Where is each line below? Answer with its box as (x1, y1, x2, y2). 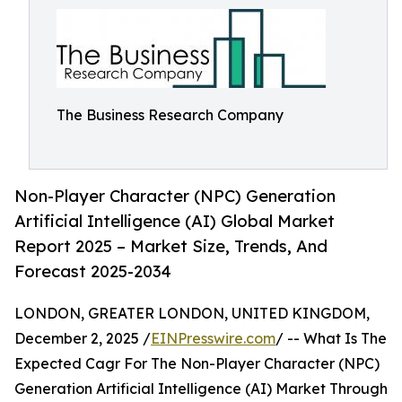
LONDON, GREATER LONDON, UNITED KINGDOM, (14, 304, 370, 323)
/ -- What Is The (275, 329, 387, 348)
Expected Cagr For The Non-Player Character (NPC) (14, 354, 380, 373)
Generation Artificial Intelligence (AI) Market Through (14, 380, 388, 398)
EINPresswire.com (151, 329, 275, 348)
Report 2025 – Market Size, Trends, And (14, 236, 328, 257)
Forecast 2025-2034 (14, 261, 171, 282)
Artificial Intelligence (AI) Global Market (14, 211, 335, 232)
